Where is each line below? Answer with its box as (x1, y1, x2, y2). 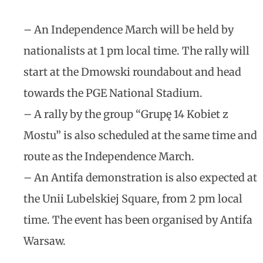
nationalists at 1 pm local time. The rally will (23, 44, 249, 58)
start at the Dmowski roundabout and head (23, 65, 241, 79)
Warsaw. (23, 234, 66, 248)
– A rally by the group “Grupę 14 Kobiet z (23, 107, 228, 121)
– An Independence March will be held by (23, 23, 234, 36)
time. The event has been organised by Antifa (23, 213, 252, 227)
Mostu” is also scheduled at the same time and (23, 129, 257, 142)
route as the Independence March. (23, 150, 194, 163)
